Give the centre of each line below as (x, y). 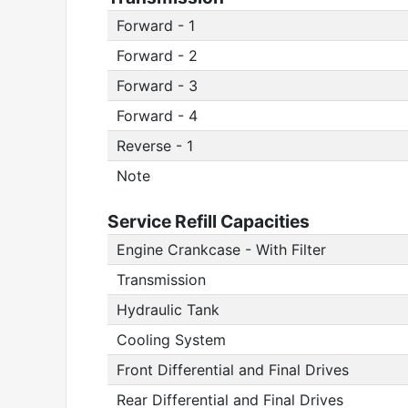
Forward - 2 (157, 56)
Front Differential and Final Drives (233, 370)
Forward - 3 (157, 86)
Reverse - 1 (155, 146)
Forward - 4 (157, 116)
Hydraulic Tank (168, 310)
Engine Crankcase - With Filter (221, 250)
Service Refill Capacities (209, 221)
